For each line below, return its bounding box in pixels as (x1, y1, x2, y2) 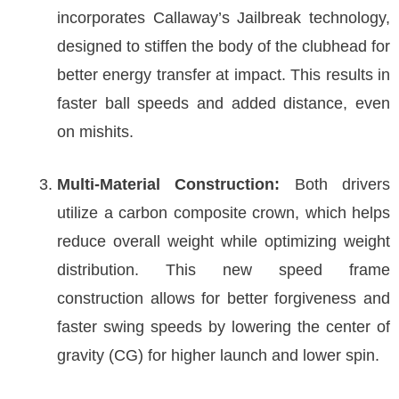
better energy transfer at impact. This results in (57, 66, 390, 84)
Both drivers (280, 175, 391, 193)
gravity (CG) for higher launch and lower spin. (57, 346, 379, 364)
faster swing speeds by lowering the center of (57, 318, 390, 336)
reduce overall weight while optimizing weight (57, 232, 390, 250)
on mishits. (57, 123, 134, 141)
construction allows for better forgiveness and (57, 289, 390, 307)
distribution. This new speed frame (57, 261, 390, 279)
